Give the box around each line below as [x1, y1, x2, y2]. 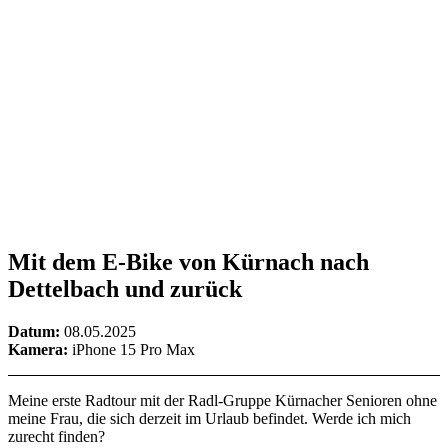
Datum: [8, 323, 64, 341]
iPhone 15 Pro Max [68, 341, 195, 359]
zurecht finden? [8, 428, 105, 446]
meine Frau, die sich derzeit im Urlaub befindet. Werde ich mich [8, 410, 411, 428]
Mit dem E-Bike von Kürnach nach [8, 249, 369, 276]
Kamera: [8, 341, 68, 359]
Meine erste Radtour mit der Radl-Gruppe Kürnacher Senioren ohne [8, 392, 437, 410]
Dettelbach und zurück [8, 276, 242, 303]
